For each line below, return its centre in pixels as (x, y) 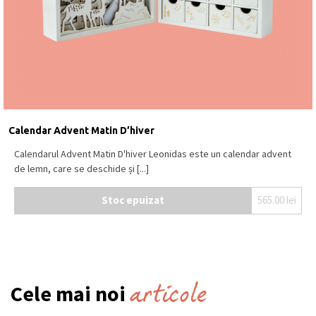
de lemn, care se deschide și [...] (81, 168)
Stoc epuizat (133, 200)
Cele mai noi (70, 293)
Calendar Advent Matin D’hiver (81, 130)
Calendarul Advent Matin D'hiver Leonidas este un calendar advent (153, 153)
